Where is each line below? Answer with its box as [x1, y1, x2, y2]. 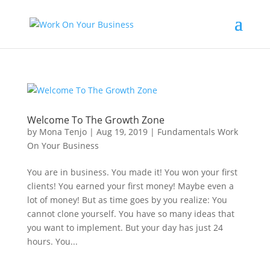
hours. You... [27, 236, 78, 247]
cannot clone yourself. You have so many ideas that [27, 208, 234, 219]
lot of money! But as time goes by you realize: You [27, 194, 227, 206]
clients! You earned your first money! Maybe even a [27, 180, 234, 192]
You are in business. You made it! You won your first [27, 166, 237, 178]
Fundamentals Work [157, 126, 238, 137]
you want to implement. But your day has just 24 [27, 222, 223, 233]
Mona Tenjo [39, 126, 87, 137]
